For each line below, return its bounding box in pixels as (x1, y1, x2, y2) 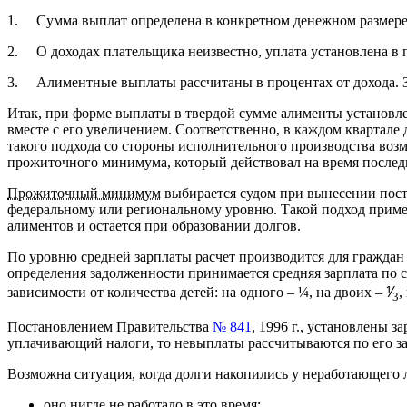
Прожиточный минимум (7, 184, 161, 201)
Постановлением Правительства (7, 318, 213, 334)
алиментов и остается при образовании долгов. (7, 217, 301, 233)
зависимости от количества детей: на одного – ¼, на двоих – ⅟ (7, 283, 392, 300)
